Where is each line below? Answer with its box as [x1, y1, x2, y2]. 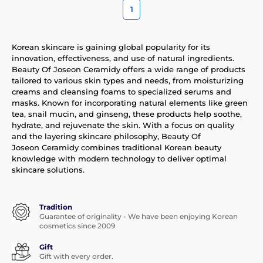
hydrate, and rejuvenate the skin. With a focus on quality [12, 120, 234, 130]
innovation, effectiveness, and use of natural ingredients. [12, 53, 234, 63]
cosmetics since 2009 [39, 221, 115, 230]
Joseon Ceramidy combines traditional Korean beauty [12, 142, 221, 152]
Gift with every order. [39, 251, 113, 261]
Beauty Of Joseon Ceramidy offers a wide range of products [12, 64, 245, 74]
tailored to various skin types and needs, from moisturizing [12, 75, 244, 85]
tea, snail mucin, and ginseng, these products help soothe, [12, 109, 242, 119]
